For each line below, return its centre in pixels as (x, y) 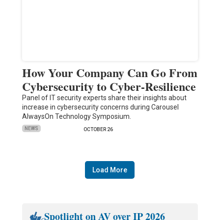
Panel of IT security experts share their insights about (104, 97)
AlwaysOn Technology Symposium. (76, 116)
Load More (110, 170)
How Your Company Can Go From (110, 72)
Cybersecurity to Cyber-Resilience (109, 86)
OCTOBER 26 (98, 129)
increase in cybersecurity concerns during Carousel (100, 107)
